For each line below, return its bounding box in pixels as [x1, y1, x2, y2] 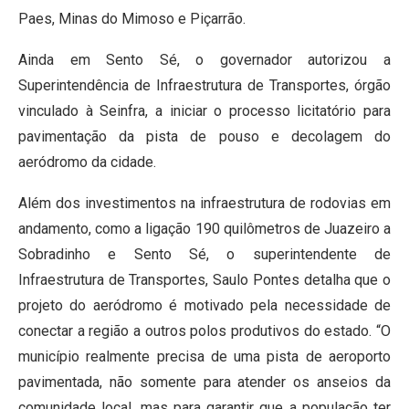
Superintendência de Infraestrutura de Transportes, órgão [18, 77, 391, 95]
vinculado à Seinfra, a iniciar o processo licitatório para [18, 102, 391, 121]
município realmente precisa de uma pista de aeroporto [18, 348, 391, 366]
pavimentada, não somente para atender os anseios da [18, 373, 391, 392]
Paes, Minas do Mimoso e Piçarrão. [18, 10, 246, 28]
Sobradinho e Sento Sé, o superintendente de [18, 246, 391, 264]
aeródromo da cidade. [18, 153, 156, 172]
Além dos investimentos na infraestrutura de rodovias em [18, 194, 391, 213]
